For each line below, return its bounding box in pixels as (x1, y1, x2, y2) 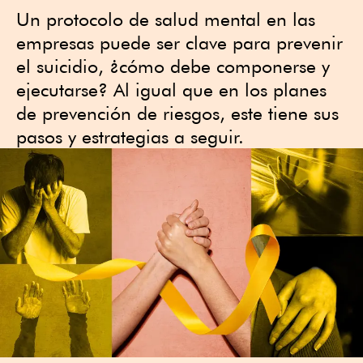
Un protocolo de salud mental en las (16, 8, 315, 30)
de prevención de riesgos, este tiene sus (16, 102, 339, 124)
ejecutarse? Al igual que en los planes (16, 79, 327, 100)
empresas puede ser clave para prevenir (16, 32, 343, 53)
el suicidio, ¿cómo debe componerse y (16, 55, 330, 77)
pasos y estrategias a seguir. (16, 126, 255, 147)
